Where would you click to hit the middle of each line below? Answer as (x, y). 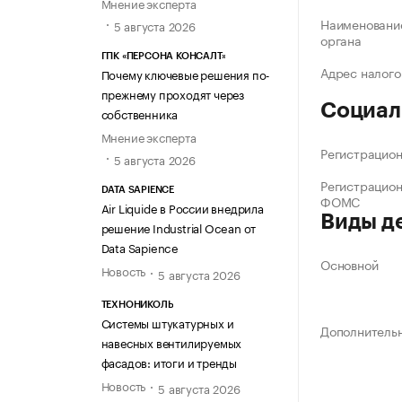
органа (341, 40)
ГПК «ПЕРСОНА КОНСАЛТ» (163, 57)
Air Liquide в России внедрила (182, 208)
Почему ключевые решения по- (186, 74)
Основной (350, 264)
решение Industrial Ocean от (179, 227)
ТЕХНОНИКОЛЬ (137, 304)
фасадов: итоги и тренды (169, 361)
